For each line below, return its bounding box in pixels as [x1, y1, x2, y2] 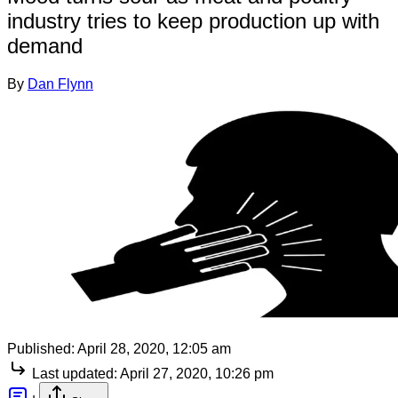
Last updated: [32, 365, 117, 381]
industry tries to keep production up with [7, 8, 379, 33]
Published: [7, 340, 75, 356]
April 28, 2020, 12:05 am [77, 340, 231, 356]
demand [7, 33, 83, 58]
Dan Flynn [28, 76, 93, 92]
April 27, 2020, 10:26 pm [120, 365, 274, 381]
